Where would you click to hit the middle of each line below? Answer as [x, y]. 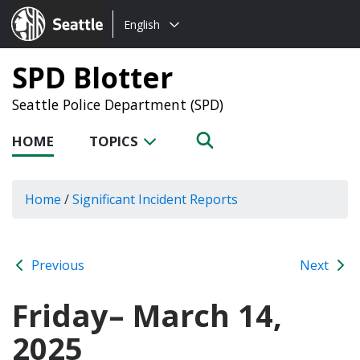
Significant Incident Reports [155, 199]
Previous [56, 265]
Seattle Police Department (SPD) [118, 104]
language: [142, 43]
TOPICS [115, 141]
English [142, 24]
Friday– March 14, [147, 315]
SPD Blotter [92, 77]
